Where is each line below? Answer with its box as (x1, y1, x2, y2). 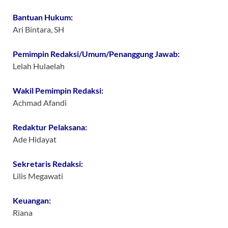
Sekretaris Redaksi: (13, 159, 83, 169)
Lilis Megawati (13, 171, 63, 181)
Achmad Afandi (13, 98, 67, 108)
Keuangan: (13, 195, 51, 206)
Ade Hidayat (13, 134, 56, 145)
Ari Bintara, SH (13, 24, 64, 35)
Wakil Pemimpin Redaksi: (13, 85, 103, 96)
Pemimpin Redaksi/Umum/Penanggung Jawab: (13, 49, 180, 59)
